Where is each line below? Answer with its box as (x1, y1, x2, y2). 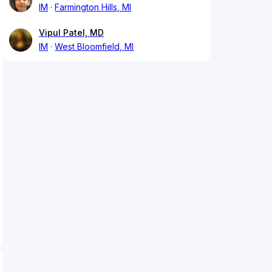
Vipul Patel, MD (39, 27, 104, 38)
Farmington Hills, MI (55, 2, 132, 13)
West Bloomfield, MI (55, 41, 134, 52)
